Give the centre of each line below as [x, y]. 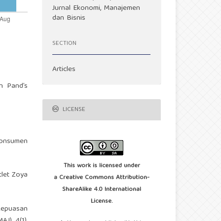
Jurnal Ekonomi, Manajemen [96, 9]
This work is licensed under [102, 166]
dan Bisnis [69, 18]
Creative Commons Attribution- [104, 178]
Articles [64, 70]
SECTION [64, 43]
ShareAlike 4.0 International [102, 190]
